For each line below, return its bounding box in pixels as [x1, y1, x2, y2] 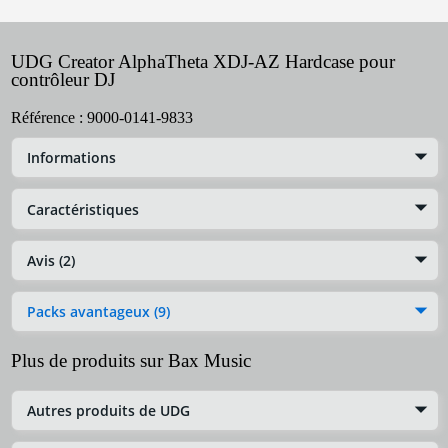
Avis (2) [27, 250, 75, 270]
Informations [27, 148, 116, 168]
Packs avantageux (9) [27, 302, 170, 322]
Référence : [11, 109, 87, 127]
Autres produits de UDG [27, 401, 190, 421]
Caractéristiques [27, 199, 139, 219]
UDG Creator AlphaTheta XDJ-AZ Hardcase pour [11, 51, 395, 73]
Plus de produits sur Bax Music [11, 350, 251, 372]
